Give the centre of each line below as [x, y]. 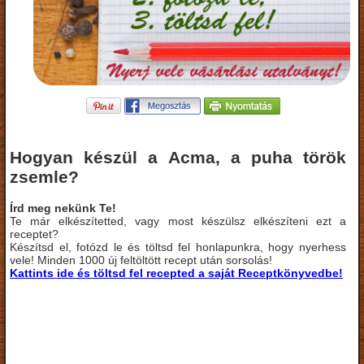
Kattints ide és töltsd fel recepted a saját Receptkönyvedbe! [176, 273]
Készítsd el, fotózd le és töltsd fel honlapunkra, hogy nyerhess [178, 247]
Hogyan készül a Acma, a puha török [178, 158]
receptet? [34, 234]
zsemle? [44, 177]
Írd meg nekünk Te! [63, 208]
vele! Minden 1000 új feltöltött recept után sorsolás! [141, 260]
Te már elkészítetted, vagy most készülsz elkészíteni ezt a [178, 221]
